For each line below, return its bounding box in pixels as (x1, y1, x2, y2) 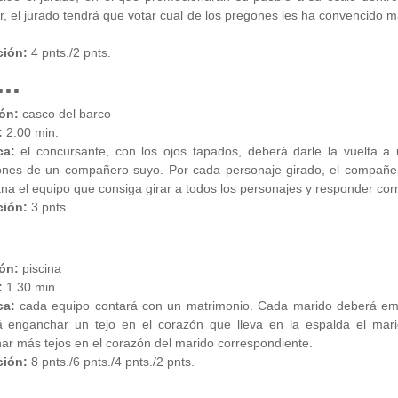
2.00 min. (5, 125, 59, 140)
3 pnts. (30, 200, 69, 215)
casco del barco (21, 107, 111, 122)
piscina (18, 261, 61, 276)
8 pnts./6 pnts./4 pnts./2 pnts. (27, 354, 195, 370)
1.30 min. (2, 280, 59, 295)
